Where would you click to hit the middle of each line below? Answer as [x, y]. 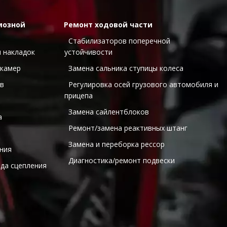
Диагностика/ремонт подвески [122, 161]
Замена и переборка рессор [117, 144]
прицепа [80, 96]
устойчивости [89, 52]
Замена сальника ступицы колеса [127, 68]
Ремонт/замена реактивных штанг [129, 128]
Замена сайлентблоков [109, 112]
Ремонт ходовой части [108, 25]
